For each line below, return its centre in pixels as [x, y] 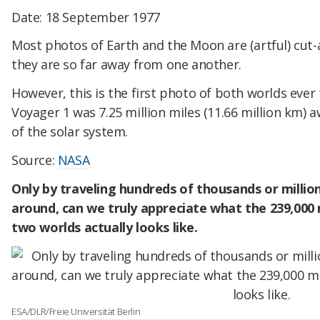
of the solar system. [70, 132]
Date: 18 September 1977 [86, 17]
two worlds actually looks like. [105, 227]
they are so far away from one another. [126, 65]
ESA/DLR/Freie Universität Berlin [76, 312]
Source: [35, 160]
